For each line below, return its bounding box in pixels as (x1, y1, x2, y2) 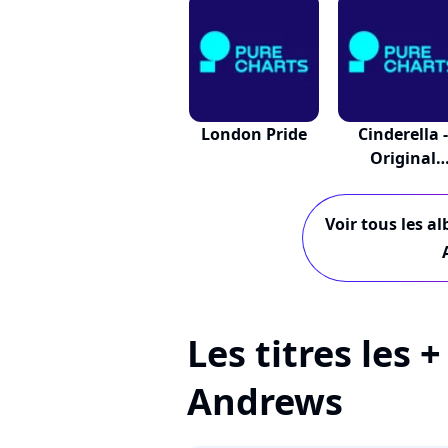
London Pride (200, 123, 307, 145)
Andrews (187, 377, 343, 426)
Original (369, 147, 436, 169)
